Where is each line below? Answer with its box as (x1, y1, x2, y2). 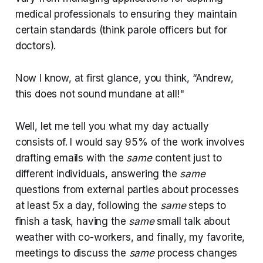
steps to (186, 199, 226, 211)
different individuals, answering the (15, 167, 180, 180)
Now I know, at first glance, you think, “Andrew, (15, 72, 234, 84)
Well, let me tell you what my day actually (15, 120, 209, 132)
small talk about (154, 215, 230, 227)
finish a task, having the (15, 215, 129, 227)
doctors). (15, 39, 56, 52)
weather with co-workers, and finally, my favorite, (15, 231, 245, 243)
